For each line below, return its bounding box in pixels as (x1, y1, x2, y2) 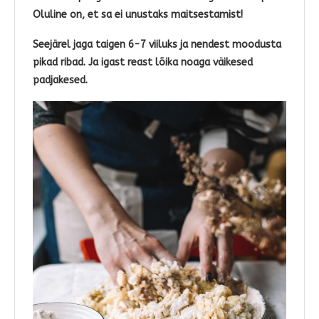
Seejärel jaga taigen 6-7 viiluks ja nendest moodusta (33, 38, 281, 51)
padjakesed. (33, 74, 90, 87)
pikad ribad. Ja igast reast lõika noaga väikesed (33, 56, 253, 69)
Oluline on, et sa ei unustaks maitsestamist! (33, 9, 246, 21)
